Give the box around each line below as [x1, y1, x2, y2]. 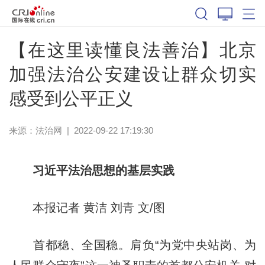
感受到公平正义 [8, 88, 133, 108]
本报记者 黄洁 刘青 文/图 [8, 201, 165, 214]
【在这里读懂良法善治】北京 [8, 40, 257, 60]
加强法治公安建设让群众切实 [8, 64, 257, 84]
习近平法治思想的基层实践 [20, 163, 174, 177]
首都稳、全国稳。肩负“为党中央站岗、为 [8, 238, 257, 251]
